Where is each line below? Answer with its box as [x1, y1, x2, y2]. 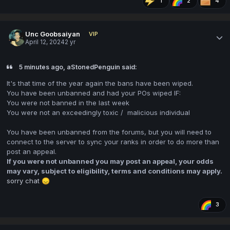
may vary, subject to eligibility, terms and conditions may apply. [7, 166, 222, 175]
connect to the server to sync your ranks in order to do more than [7, 137, 219, 146]
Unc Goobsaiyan [25, 29, 81, 38]
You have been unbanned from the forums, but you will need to [7, 127, 212, 136]
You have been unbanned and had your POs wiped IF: [7, 88, 181, 97]
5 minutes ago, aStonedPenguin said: [17, 63, 137, 71]
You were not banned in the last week [7, 98, 129, 107]
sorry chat [7, 176, 42, 185]
